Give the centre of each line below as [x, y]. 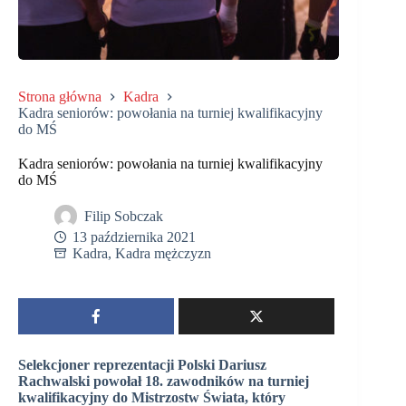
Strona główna [60, 96]
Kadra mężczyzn [163, 253]
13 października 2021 [134, 237]
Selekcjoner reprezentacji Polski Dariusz [142, 364]
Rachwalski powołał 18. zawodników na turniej [164, 381]
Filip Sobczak [124, 216]
